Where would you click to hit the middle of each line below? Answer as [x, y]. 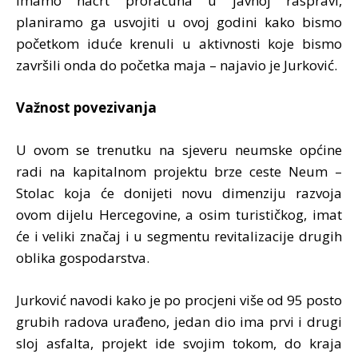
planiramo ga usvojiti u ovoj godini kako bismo [179, 22]
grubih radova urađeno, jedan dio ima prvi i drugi [179, 321]
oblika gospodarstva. [83, 257]
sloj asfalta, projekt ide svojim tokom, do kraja [179, 343]
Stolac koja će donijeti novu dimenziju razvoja [179, 193]
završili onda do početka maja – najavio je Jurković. [177, 65]
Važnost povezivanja [86, 107]
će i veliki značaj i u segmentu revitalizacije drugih [179, 236]
